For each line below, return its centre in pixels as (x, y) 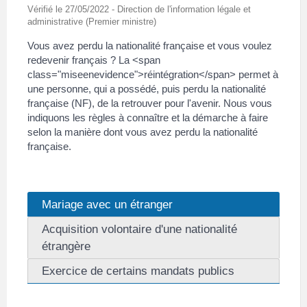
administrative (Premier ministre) (92, 21)
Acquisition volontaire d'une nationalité (139, 229)
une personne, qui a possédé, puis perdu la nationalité (147, 88)
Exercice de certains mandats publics (138, 271)
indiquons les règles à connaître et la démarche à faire (148, 117)
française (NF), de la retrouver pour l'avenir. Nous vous (150, 103)
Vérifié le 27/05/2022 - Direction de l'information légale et (139, 9)
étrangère (66, 246)
